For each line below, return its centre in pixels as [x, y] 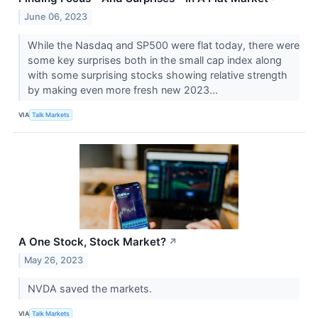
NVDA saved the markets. [91, 288]
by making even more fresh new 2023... [124, 89]
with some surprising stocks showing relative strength [157, 75]
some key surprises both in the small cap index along [154, 60]
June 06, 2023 [56, 16]
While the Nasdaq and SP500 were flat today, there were [163, 45]
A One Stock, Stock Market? [92, 241]
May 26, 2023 [54, 260]
